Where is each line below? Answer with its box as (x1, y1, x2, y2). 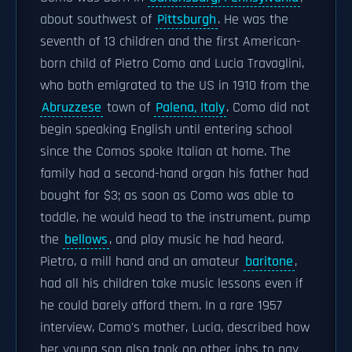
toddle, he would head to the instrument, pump (40, 209, 310, 226)
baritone (245, 253, 293, 270)
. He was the (218, 11, 288, 28)
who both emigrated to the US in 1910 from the (40, 77, 310, 94)
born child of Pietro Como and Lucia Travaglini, (40, 55, 304, 72)
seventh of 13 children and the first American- (40, 33, 301, 50)
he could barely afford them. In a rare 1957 (40, 297, 282, 314)
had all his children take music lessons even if (40, 275, 302, 292)
